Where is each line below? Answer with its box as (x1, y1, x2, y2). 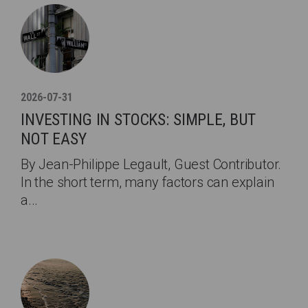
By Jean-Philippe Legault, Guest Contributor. (21, 156, 282, 173)
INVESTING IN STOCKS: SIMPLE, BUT (21, 110, 256, 129)
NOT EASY (21, 129, 87, 148)
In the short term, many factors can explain (21, 174, 274, 190)
